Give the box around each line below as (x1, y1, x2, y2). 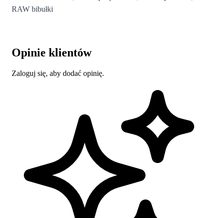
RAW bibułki (12, 4, 53, 13)
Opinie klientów (12, 46, 91, 59)
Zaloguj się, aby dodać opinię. (12, 69, 104, 77)
